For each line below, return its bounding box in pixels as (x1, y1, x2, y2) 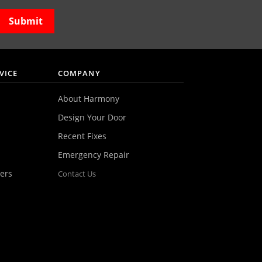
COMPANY (57, 67, 101, 78)
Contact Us (57, 168, 96, 179)
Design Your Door (57, 111, 126, 123)
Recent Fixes (57, 130, 106, 142)
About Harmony (57, 92, 119, 104)
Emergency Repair (57, 149, 129, 160)
